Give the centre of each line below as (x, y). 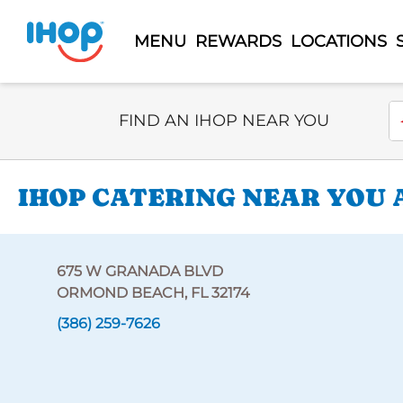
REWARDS (238, 41)
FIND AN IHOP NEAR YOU (224, 121)
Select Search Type (186, 110)
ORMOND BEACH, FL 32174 (153, 293)
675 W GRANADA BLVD (139, 271)
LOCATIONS (338, 41)
